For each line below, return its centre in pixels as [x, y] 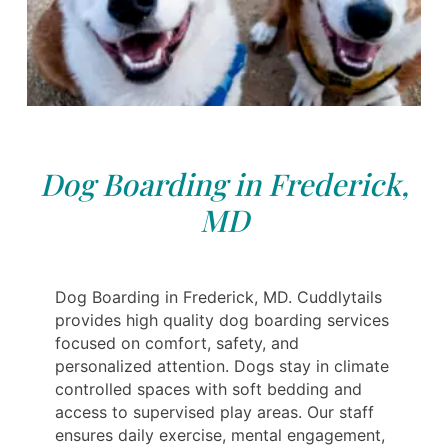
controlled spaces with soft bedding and [208, 388]
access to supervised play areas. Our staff [214, 411]
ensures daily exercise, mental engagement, [220, 434]
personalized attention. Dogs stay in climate [222, 365]
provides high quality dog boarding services [222, 319]
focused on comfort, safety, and [177, 342]
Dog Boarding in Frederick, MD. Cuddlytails [218, 296]
